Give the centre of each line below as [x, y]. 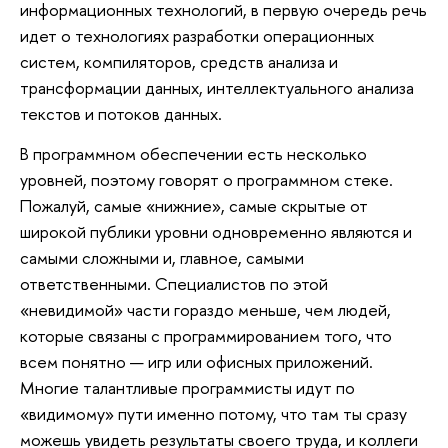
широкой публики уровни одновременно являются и [216, 231]
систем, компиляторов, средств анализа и [179, 62]
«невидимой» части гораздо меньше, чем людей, [205, 309]
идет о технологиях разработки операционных [197, 36]
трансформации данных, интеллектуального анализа [217, 88]
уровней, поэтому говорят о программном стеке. [206, 179]
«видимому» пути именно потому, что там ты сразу [213, 413]
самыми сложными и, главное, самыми [162, 257]
